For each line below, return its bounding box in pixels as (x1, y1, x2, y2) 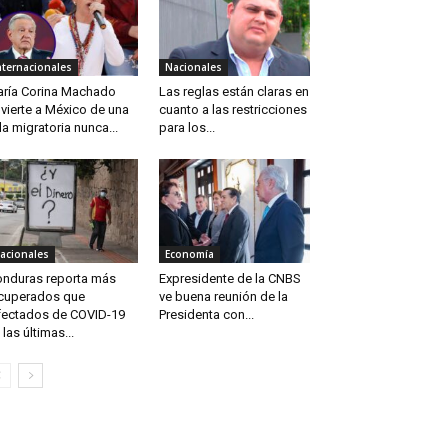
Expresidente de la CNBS (158, 271, 301, 287)
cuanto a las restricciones (158, 102, 307, 118)
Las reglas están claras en (158, 84, 309, 100)
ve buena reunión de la (158, 289, 288, 305)
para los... (158, 120, 215, 136)
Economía (164, 247, 214, 262)
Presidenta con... (158, 307, 254, 323)
